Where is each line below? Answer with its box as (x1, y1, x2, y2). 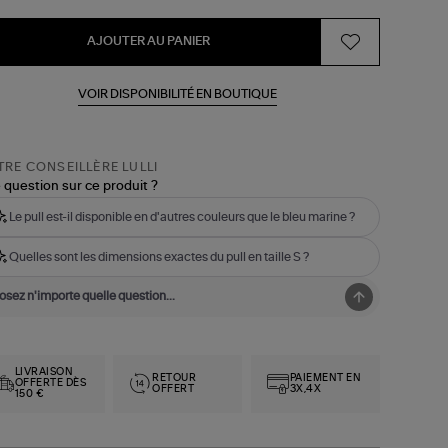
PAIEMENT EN (289, 372, 362, 383)
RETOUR (152, 372, 197, 383)
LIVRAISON (14, 367, 74, 378)
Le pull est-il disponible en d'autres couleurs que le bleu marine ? (8, 211, 355, 224)
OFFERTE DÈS (14, 378, 87, 389)
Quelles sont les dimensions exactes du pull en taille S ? (8, 251, 309, 264)
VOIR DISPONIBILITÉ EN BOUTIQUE (78, 88, 278, 101)
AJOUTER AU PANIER (86, 35, 210, 48)
